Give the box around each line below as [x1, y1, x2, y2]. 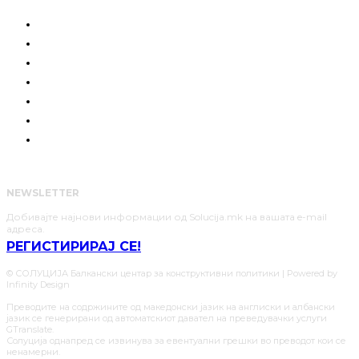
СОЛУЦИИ [38, 94, 95, 107]
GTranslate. [6, 323, 54, 335]
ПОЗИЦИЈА [38, 75, 100, 88]
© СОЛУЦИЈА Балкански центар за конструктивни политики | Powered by [6, 267, 337, 279]
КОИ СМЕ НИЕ [38, 17, 115, 30]
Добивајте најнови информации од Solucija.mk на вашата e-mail [6, 210, 327, 223]
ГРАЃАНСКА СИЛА [38, 36, 136, 50]
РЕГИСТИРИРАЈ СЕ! [6, 238, 141, 254]
